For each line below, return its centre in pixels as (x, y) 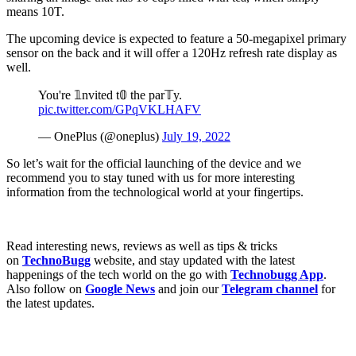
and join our (188, 288)
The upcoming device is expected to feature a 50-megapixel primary (176, 38)
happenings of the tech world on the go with (118, 274)
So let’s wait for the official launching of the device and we (154, 163)
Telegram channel (270, 288)
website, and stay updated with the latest (193, 260)
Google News (120, 288)
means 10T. (35, 11)
